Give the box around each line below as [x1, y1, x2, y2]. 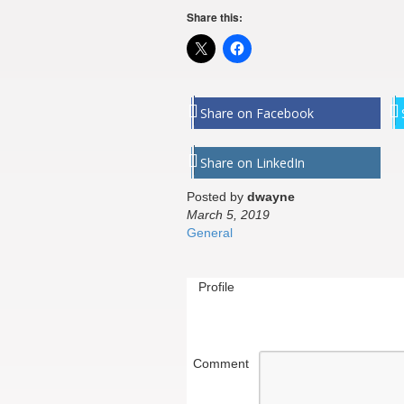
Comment [193, 356, 249, 371]
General [187, 225, 233, 240]
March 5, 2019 [187, 207, 270, 222]
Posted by [187, 189, 247, 204]
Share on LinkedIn [200, 154, 305, 171]
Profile [198, 280, 234, 294]
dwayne [247, 189, 295, 204]
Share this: [187, 9, 243, 25]
